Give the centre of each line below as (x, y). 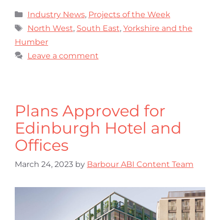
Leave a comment (63, 55)
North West (50, 28)
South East (98, 28)
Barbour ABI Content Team (140, 164)
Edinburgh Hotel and (98, 128)
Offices (42, 145)
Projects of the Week (129, 14)
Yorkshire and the (158, 28)
